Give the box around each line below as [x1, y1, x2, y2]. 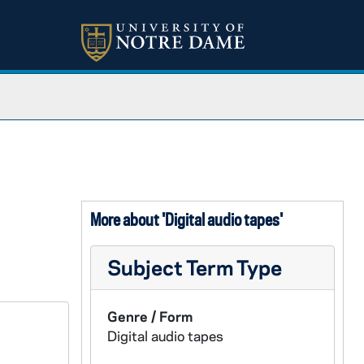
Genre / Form [106, 307, 193, 325]
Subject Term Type [106, 253, 282, 280]
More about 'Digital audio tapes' [89, 209, 283, 230]
